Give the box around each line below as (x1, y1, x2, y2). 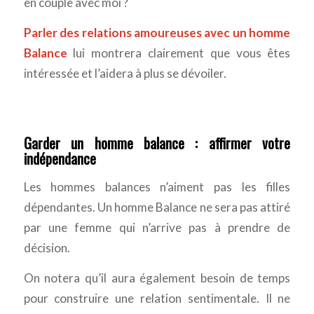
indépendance (23, 148, 96, 170)
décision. (23, 240, 70, 255)
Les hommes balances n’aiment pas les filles (23, 179, 291, 194)
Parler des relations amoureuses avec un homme (23, 25, 291, 41)
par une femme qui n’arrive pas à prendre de (23, 219, 291, 235)
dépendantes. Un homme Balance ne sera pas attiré (23, 199, 291, 214)
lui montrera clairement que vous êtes (67, 46, 291, 61)
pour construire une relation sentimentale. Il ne (23, 291, 291, 306)
